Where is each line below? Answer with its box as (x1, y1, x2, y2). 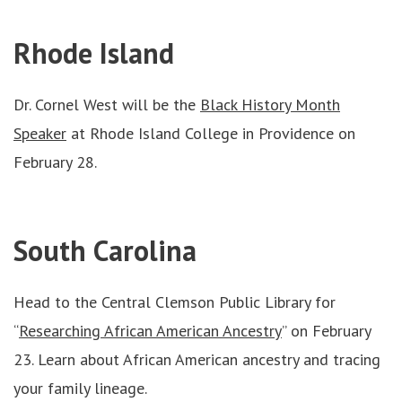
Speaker (13, 123, 66, 144)
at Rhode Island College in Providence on (66, 123, 355, 144)
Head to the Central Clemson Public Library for (13, 292, 336, 312)
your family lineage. (13, 378, 147, 398)
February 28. (13, 152, 97, 172)
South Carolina (13, 232, 197, 269)
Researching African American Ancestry (19, 320, 282, 341)
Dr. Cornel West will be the (13, 94, 200, 115)
